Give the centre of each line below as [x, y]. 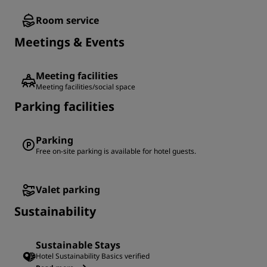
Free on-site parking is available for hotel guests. [116, 151]
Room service [67, 21]
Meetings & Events [69, 42]
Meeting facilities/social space [86, 87]
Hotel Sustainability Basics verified [93, 256]
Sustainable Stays [78, 245]
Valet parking [68, 190]
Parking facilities [64, 107]
